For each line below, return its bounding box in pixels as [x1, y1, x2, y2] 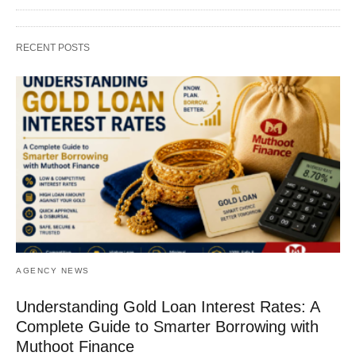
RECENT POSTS [16, 42, 90, 53]
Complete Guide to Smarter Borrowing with [16, 317, 319, 335]
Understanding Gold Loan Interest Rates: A [16, 297, 319, 315]
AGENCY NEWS [16, 265, 90, 275]
